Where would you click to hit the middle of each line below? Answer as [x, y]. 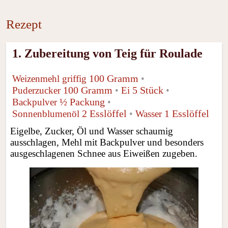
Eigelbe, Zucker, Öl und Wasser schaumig [92, 131]
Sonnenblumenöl [46, 113]
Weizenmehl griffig [50, 78]
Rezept [24, 24]
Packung [86, 102]
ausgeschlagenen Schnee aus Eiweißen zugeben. [104, 153]
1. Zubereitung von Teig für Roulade [108, 53]
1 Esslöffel [187, 113]
